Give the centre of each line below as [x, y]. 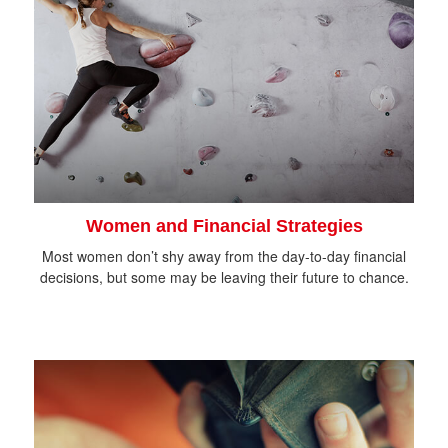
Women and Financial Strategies [224, 225]
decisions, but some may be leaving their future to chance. [224, 276]
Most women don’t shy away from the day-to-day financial [224, 255]
